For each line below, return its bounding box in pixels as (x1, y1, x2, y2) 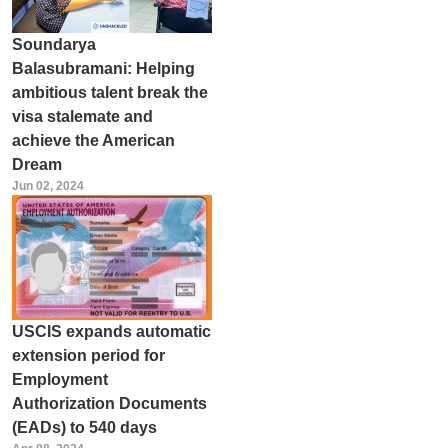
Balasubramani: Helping (11, 59, 195, 77)
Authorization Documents (11, 394, 207, 412)
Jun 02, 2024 (11, 178, 84, 193)
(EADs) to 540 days (11, 418, 157, 436)
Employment (11, 370, 108, 388)
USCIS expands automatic (11, 322, 211, 340)
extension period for (11, 346, 165, 364)
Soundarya (11, 35, 96, 53)
